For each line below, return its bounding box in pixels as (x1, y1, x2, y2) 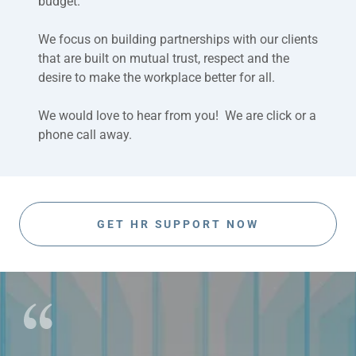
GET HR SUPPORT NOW (96, 218, 260, 230)
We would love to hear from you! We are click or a (38, 108, 316, 123)
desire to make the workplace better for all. (38, 70, 275, 85)
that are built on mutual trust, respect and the (38, 51, 289, 66)
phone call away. (38, 127, 132, 142)
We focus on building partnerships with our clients (38, 32, 318, 47)
